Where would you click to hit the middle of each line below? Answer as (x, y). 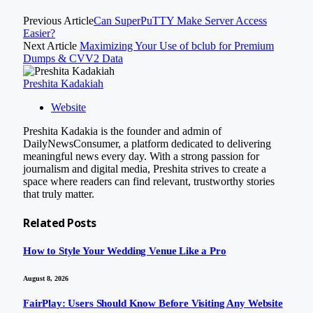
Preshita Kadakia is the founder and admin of (122, 131)
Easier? (39, 33)
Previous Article (58, 20)
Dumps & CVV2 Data (73, 58)
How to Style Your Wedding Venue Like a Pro (125, 251)
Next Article (51, 45)
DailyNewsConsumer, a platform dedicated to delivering (147, 143)
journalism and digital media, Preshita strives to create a (145, 168)
